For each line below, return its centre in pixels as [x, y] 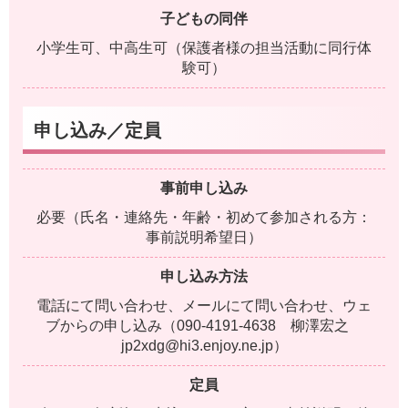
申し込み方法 [204, 277]
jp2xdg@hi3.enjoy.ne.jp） [204, 346]
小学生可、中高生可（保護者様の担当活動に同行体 [204, 47]
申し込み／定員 [97, 130]
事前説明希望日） [204, 238]
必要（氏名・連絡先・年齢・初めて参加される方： [204, 218]
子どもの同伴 [204, 18]
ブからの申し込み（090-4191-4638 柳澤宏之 [204, 326]
